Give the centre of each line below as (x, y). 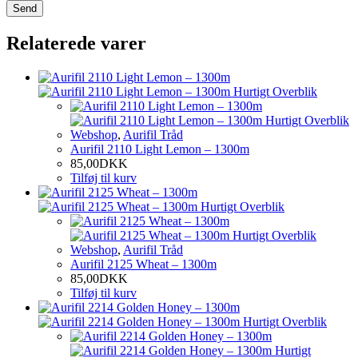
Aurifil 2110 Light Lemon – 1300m (160, 149)
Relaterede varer (76, 43)
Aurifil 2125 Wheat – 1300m (143, 264)
